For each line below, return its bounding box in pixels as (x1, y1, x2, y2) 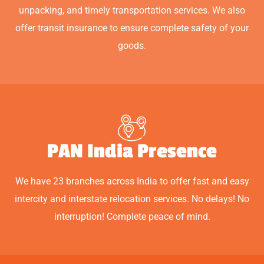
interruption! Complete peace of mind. (54, 210, 210, 222)
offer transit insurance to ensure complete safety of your (15, 22, 249, 34)
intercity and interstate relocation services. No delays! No (15, 193, 249, 204)
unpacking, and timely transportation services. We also (19, 4, 245, 16)
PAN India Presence (47, 139, 217, 163)
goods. (118, 39, 146, 51)
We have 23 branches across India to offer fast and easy (15, 175, 249, 187)
